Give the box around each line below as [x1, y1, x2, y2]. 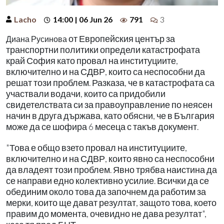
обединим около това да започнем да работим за [6, 186, 206, 197]
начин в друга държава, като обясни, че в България [6, 110, 214, 121]
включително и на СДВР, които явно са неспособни [6, 153, 214, 164]
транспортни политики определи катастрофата [6, 44, 200, 55]
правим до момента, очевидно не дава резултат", [6, 208, 206, 219]
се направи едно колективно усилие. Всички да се [6, 175, 209, 186]
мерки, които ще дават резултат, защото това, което [6, 197, 216, 208]
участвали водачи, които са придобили [6, 88, 165, 99]
